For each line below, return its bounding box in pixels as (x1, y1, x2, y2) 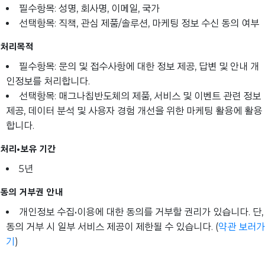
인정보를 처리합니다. (6, 76, 90, 88)
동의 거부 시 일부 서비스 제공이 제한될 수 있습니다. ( (6, 221, 218, 233)
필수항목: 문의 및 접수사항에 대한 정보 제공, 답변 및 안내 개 (19, 61, 259, 73)
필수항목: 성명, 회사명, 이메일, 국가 (19, 3, 160, 15)
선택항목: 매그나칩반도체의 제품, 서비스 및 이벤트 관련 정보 (19, 91, 261, 102)
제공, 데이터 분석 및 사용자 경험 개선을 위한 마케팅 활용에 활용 (6, 105, 262, 117)
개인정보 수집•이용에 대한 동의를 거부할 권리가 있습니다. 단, (19, 206, 263, 218)
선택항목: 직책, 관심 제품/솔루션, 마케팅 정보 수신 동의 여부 (19, 18, 259, 30)
